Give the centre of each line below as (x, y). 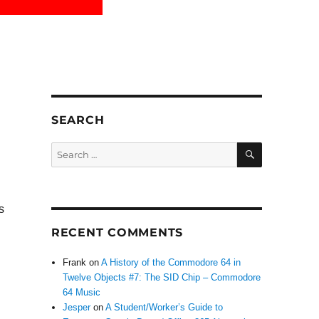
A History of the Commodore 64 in (171, 262)
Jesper (77, 307)
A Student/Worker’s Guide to (164, 307)
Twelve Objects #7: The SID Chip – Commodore (162, 277)
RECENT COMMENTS (117, 232)
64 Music (82, 292)
